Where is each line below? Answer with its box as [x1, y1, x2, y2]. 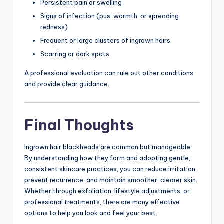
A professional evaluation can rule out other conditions [24, 68, 193, 77]
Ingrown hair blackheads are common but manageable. [24, 143, 192, 151]
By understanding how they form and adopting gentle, [24, 154, 190, 162]
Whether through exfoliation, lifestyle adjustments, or [24, 187, 190, 195]
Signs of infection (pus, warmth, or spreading [40, 11, 179, 20]
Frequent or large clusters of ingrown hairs [40, 36, 170, 44]
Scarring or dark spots [40, 49, 109, 58]
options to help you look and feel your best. [24, 209, 157, 217]
